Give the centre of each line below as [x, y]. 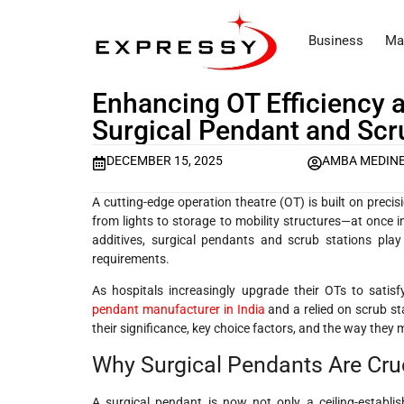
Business [336, 41]
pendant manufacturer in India [179, 310]
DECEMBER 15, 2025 [165, 161]
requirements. [131, 258]
